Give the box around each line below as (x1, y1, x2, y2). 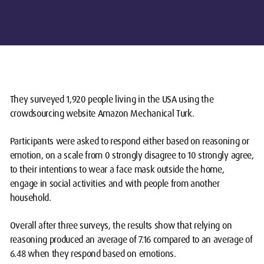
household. (9, 192, 51, 204)
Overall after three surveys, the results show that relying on (9, 219, 232, 232)
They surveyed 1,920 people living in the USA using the (9, 93, 214, 106)
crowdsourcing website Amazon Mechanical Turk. (9, 107, 194, 120)
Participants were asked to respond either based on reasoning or (9, 135, 249, 148)
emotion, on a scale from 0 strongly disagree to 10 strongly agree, (9, 149, 254, 162)
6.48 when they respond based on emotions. (9, 247, 176, 260)
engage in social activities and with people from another (9, 177, 220, 190)
